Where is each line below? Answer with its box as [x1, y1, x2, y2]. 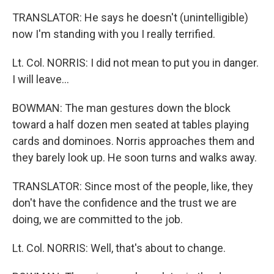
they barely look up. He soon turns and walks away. [12, 151, 257, 164]
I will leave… [12, 73, 69, 86]
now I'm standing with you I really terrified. [12, 28, 215, 40]
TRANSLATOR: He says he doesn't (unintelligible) [12, 11, 248, 24]
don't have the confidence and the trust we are [12, 196, 237, 209]
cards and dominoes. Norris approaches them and [12, 135, 254, 147]
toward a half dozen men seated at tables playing [12, 118, 249, 131]
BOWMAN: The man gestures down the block [12, 102, 231, 114]
